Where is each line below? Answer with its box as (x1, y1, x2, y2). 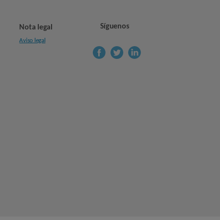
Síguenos (100, 23, 129, 31)
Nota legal (19, 24, 53, 32)
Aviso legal (19, 37, 46, 44)
